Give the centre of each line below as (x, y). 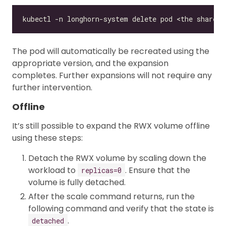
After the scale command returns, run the (111, 196)
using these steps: (47, 138)
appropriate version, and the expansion (90, 63)
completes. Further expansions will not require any (112, 75)
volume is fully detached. (77, 182)
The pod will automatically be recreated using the (111, 51)
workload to (53, 170)
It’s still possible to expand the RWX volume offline (111, 126)
